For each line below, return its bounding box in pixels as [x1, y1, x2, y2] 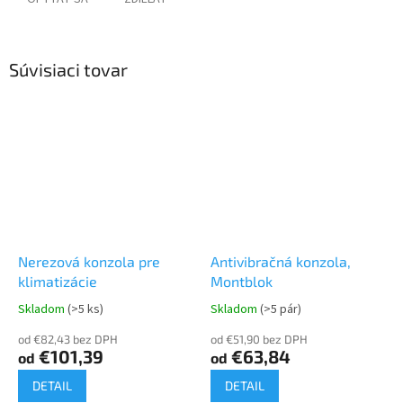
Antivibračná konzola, [210, 252, 351, 270]
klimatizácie [18, 272, 97, 290]
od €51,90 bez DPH [210, 331, 308, 346]
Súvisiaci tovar [9, 58, 128, 81]
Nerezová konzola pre [18, 252, 160, 270]
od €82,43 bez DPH [18, 331, 118, 346]
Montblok [210, 272, 273, 290]
